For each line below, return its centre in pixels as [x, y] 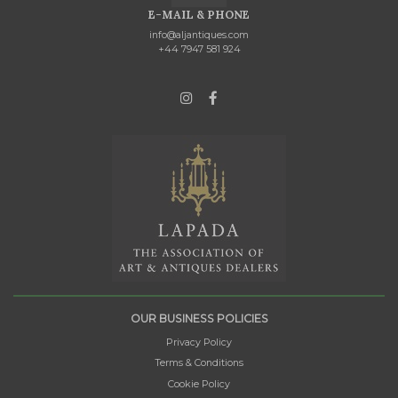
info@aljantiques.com [199, 36]
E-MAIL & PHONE [199, 15]
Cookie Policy [199, 385]
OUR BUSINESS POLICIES [199, 318]
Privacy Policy [199, 342]
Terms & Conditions [199, 363]
